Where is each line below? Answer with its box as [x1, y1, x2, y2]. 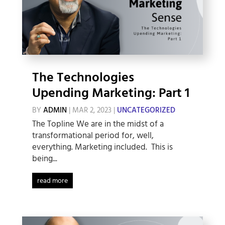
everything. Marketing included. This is [32, 140, 173, 154]
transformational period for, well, [32, 129, 154, 143]
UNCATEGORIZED [117, 104, 175, 117]
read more [37, 175, 68, 187]
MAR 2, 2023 [72, 104, 111, 117]
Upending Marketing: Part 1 [32, 83, 189, 104]
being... [32, 152, 57, 166]
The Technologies [32, 67, 134, 88]
